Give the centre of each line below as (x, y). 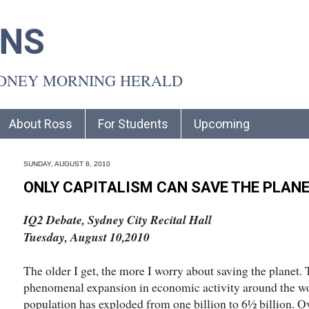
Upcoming (222, 123)
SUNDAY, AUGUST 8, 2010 (67, 163)
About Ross (41, 123)
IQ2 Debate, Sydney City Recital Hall (118, 219)
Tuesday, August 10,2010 (87, 237)
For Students (133, 123)
